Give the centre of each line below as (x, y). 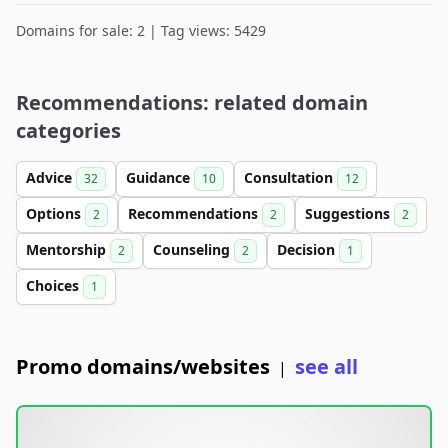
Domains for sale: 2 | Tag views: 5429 (141, 30)
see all (326, 366)
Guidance (160, 177)
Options (55, 213)
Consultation (290, 177)
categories (68, 130)
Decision (308, 249)
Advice (51, 177)
